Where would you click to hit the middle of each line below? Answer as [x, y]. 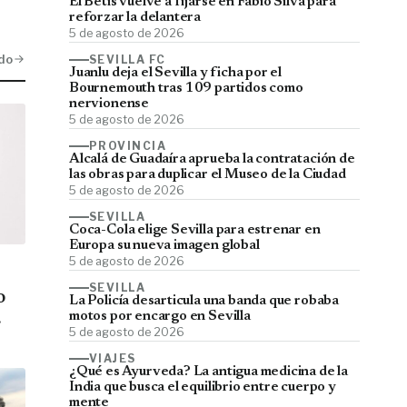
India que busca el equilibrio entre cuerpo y [203, 388]
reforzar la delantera [135, 18]
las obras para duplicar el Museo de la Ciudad [208, 175]
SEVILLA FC [128, 60]
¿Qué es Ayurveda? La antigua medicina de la [208, 372]
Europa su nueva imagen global [164, 246]
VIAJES [113, 359]
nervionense [109, 104]
